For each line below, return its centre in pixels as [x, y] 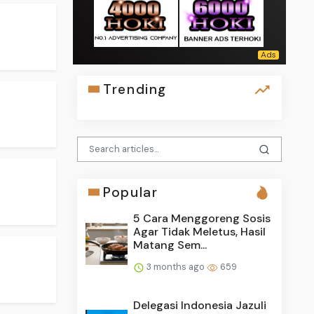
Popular [131, 192]
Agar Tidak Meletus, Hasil [200, 231]
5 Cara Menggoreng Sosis [202, 218]
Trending [135, 89]
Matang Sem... [170, 245]
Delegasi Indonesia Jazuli [200, 305]
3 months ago [176, 266]
